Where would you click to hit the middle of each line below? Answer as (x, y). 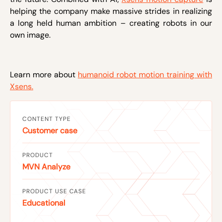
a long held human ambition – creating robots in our (111, 23)
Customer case (50, 131)
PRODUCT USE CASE (55, 191)
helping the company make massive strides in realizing (111, 11)
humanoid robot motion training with (145, 75)
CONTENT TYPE (47, 119)
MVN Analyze (46, 167)
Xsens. (22, 86)
